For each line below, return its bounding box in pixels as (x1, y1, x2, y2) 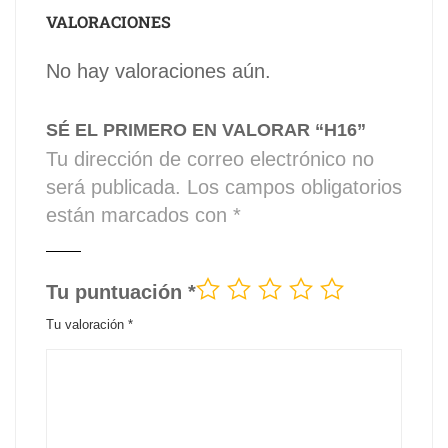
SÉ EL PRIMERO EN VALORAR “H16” (46, 119, 366, 140)
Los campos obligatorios (187, 175, 402, 198)
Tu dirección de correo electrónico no (46, 147, 374, 170)
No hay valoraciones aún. (46, 59, 271, 82)
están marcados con (46, 203, 233, 226)
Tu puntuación (46, 280, 188, 303)
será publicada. (46, 175, 181, 198)
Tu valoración (46, 316, 128, 332)
